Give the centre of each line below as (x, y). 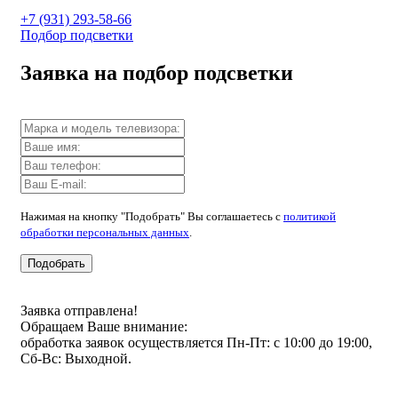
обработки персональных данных (105, 232)
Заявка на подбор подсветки (157, 72)
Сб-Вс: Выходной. (76, 358)
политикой (310, 216)
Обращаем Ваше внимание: (104, 326)
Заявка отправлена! (79, 310)
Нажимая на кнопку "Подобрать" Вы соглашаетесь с (152, 216)
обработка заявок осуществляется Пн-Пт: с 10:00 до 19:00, (196, 342)
